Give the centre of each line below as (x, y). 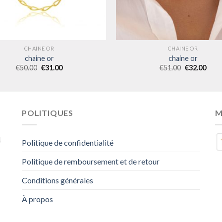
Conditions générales (57, 180)
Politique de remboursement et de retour (91, 162)
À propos (37, 199)
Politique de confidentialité (68, 143)
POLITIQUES (48, 112)
